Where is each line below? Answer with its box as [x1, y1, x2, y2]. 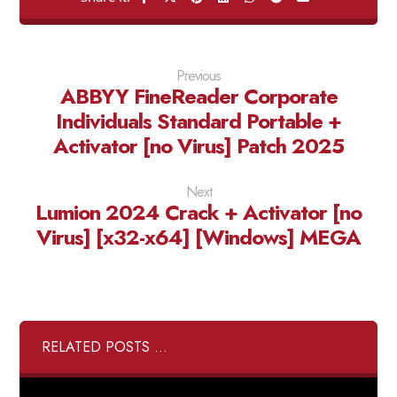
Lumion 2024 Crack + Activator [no [35, 197, 362, 228]
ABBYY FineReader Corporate [59, 81, 338, 112]
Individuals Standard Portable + [56, 105, 341, 136]
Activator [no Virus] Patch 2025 [53, 130, 344, 161]
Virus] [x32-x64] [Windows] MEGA [36, 222, 361, 253]
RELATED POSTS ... [42, 337, 168, 357]
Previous [176, 66, 221, 86]
